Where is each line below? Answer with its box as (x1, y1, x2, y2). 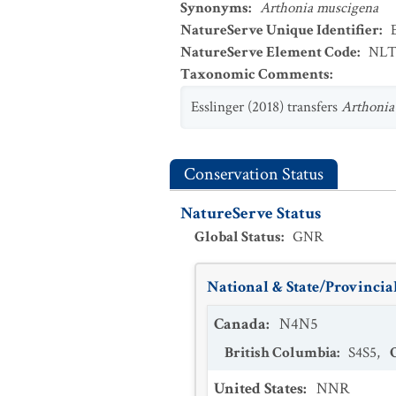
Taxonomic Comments (180, 65, 330, 84)
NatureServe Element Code (180, 42, 357, 62)
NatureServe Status (180, 202, 321, 225)
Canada (214, 314, 266, 334)
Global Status (194, 227, 281, 247)
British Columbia (225, 343, 337, 362)
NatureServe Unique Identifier (180, 20, 379, 40)
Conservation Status (184, 163, 324, 186)
